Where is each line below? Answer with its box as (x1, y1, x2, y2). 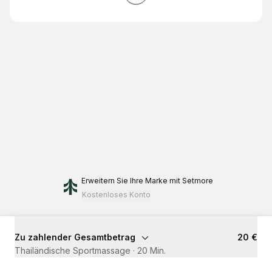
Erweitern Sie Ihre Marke (81, 176, 168, 185)
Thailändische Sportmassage (15, 245, 131, 256)
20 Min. (137, 245, 166, 256)
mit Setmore (169, 176, 213, 185)
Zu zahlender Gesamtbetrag (15, 232, 135, 242)
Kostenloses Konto (81, 190, 151, 199)
